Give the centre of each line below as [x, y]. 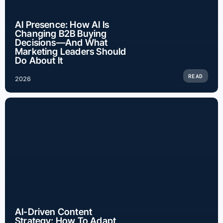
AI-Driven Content [54, 212]
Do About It [39, 60]
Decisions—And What [61, 42]
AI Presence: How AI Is [62, 24]
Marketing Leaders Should [71, 51]
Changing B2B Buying [61, 33]
